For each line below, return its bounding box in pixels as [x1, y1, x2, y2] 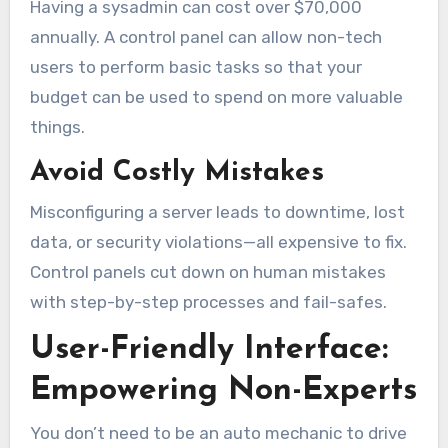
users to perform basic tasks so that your [29, 56, 362, 77]
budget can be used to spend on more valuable [29, 86, 403, 107]
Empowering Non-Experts [29, 374, 417, 407]
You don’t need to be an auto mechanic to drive [29, 423, 407, 444]
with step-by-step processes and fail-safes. [29, 292, 387, 313]
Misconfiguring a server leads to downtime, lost [29, 202, 405, 223]
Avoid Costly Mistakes [29, 158, 324, 187]
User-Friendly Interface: [29, 333, 388, 366]
